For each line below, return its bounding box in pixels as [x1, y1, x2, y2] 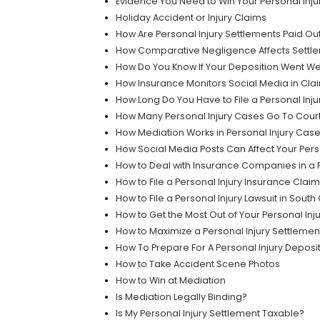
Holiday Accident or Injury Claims [115, 11, 266, 24]
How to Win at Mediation [115, 274, 226, 287]
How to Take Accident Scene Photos [115, 258, 280, 271]
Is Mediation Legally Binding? [115, 291, 247, 304]
